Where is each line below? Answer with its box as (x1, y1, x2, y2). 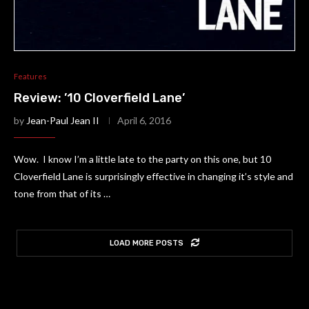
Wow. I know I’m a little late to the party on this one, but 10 (14, 153, 271, 165)
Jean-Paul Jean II (26, 114, 99, 126)
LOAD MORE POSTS (110, 239, 183, 248)
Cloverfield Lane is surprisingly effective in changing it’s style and (14, 170, 293, 182)
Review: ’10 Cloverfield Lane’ (14, 90, 185, 106)
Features (14, 72, 47, 81)
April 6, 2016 (117, 114, 171, 126)
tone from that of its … (14, 188, 110, 199)
